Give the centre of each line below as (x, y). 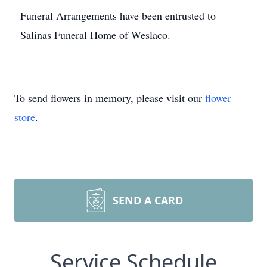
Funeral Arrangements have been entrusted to (118, 15)
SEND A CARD (148, 200)
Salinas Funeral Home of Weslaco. (95, 35)
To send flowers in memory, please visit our (110, 98)
